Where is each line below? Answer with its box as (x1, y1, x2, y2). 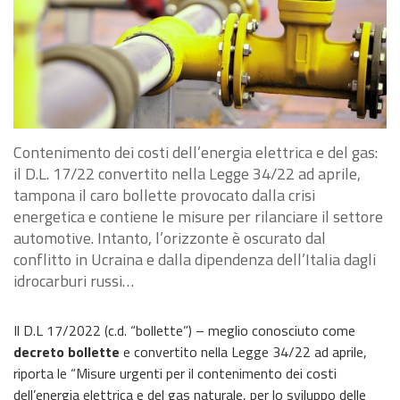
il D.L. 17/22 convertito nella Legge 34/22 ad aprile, (13, 161, 361, 186)
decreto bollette (13, 340, 120, 362)
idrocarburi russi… (13, 268, 134, 293)
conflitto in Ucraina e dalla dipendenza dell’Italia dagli (13, 246, 376, 271)
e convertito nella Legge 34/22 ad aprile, (120, 340, 367, 362)
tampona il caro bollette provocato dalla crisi (13, 182, 315, 207)
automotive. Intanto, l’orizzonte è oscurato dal (13, 225, 326, 250)
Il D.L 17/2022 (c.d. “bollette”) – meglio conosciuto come (13, 319, 355, 341)
